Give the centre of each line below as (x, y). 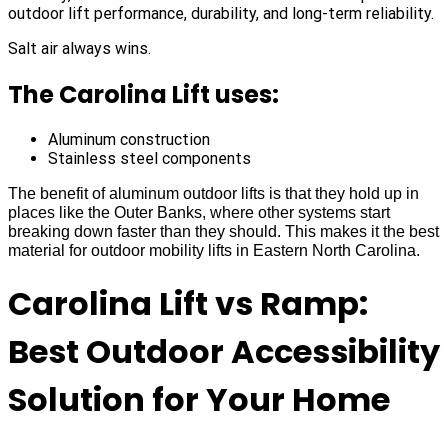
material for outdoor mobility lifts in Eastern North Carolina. (214, 251)
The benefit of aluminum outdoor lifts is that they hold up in (213, 194)
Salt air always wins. (79, 48)
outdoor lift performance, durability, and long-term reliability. (221, 13)
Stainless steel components (149, 159)
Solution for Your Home (199, 400)
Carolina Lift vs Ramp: (188, 304)
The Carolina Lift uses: (143, 94)
